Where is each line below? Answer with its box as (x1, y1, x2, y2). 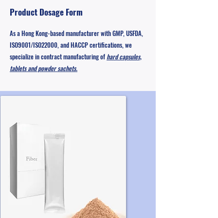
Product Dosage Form (10, 6, 83, 18)
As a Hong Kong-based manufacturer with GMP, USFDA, (10, 28, 143, 38)
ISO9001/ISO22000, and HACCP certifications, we (10, 40, 132, 50)
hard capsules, (107, 52, 142, 61)
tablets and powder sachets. (10, 63, 77, 73)
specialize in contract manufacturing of (10, 52, 107, 61)
